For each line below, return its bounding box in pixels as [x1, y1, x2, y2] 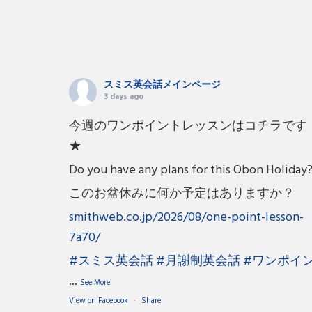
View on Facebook [69, 294, 129, 307]
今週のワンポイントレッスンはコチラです [69, 116, 308, 136]
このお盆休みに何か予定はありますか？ [69, 183, 295, 204]
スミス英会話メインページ [104, 77, 221, 93]
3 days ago [104, 90, 144, 103]
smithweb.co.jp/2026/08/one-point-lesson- [69, 207, 304, 228]
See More [80, 276, 111, 289]
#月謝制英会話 [156, 251, 241, 272]
